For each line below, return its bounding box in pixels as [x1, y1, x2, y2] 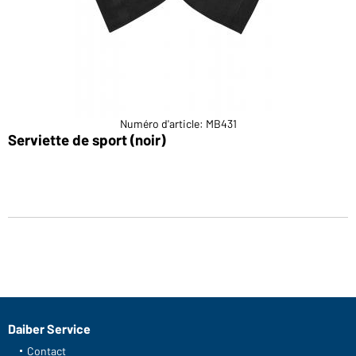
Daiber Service [8, 320, 91, 336]
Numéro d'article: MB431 [119, 116, 237, 130]
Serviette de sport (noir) [8, 130, 165, 149]
